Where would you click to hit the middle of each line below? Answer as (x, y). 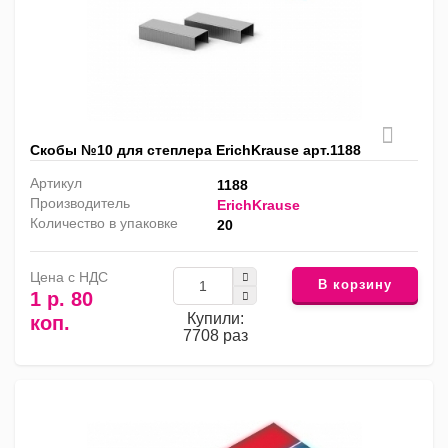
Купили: (215, 319)
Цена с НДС (69, 277)
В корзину (355, 284)
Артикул (56, 183)
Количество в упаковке (104, 223)
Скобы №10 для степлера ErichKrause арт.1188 (195, 150)
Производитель (80, 203)
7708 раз (215, 336)
